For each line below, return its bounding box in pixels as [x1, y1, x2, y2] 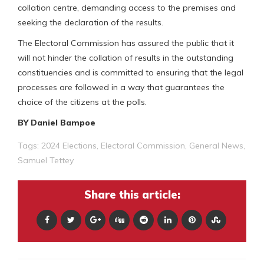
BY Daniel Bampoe [18, 117, 95, 128]
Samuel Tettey [18, 154, 74, 166]
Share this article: [84, 187, 180, 202]
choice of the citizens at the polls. [18, 96, 147, 107]
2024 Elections [41, 140, 97, 151]
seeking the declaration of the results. [18, 16, 163, 28]
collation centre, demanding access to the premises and [18, 2, 236, 13]
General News [189, 140, 243, 151]
